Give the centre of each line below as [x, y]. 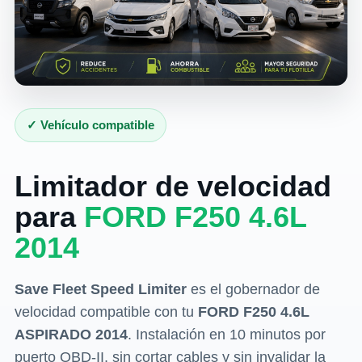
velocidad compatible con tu [106, 312]
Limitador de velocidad [173, 187]
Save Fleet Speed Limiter [100, 290]
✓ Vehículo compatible [90, 125]
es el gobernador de [253, 290]
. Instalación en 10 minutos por [226, 335]
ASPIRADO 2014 [71, 335]
